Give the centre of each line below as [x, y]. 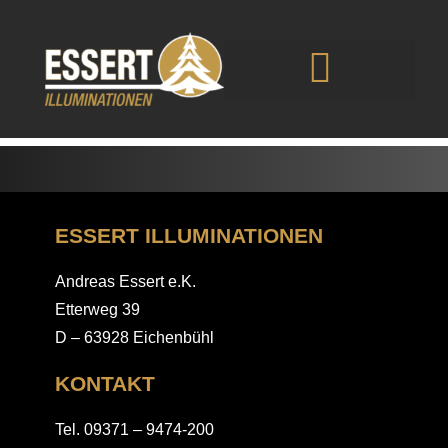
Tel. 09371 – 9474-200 [134, 430]
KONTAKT [104, 384]
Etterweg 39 [97, 310]
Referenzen [141, 99]
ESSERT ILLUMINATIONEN [188, 236]
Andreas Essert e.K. [125, 282]
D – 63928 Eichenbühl [134, 338]
